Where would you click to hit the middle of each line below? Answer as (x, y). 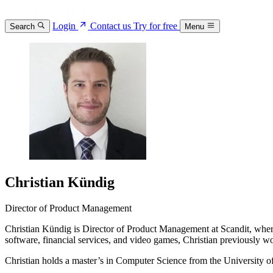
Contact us (112, 26)
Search (22, 27)
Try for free (157, 26)
